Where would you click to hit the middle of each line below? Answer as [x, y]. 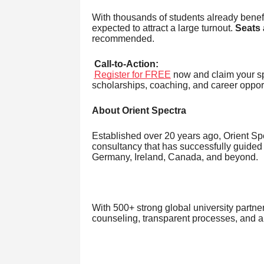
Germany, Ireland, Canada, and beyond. [175, 157]
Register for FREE [132, 74]
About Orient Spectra [139, 110]
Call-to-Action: [126, 64]
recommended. [123, 38]
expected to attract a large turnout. [163, 28]
